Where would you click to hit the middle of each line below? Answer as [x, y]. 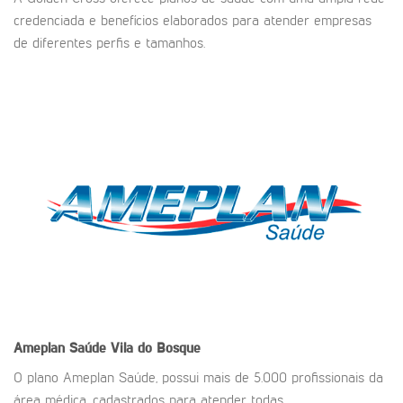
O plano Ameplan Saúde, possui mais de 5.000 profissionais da [198, 378]
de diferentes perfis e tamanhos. [109, 45]
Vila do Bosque [156, 349]
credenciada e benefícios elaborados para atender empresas [193, 22]
